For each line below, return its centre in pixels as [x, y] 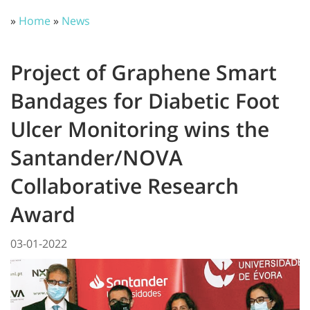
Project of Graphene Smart [144, 72]
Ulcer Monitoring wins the [140, 129]
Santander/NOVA [97, 157]
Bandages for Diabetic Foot [145, 101]
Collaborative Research [125, 186]
